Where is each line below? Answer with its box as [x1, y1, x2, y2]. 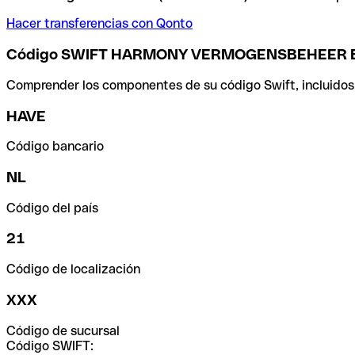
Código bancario [6, 139, 104, 155]
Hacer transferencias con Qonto [6, 16, 193, 32]
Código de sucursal [6, 323, 120, 338]
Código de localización [6, 261, 140, 277]
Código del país [6, 200, 98, 216]
